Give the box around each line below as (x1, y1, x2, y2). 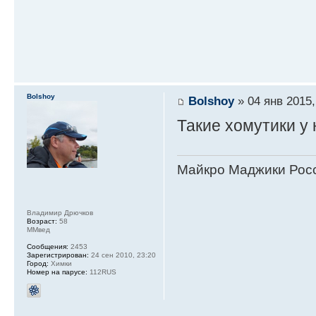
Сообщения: (27, 243, 68, 251)
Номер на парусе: (27, 268, 87, 276)
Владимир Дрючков (27, 209, 93, 217)
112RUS (87, 268, 116, 276)
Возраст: (27, 217, 57, 226)
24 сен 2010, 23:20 (89, 251, 156, 260)
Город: (27, 260, 49, 268)
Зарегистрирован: (27, 251, 89, 260)
